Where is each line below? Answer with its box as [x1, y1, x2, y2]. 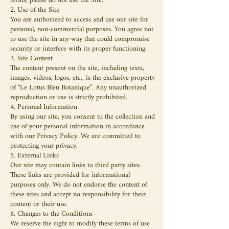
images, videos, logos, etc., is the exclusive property [10, 71, 155, 85]
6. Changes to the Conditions [10, 207, 93, 221]
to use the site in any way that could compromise [10, 32, 150, 47]
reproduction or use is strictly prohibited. [10, 90, 127, 105]
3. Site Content [10, 51, 53, 66]
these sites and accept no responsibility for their [10, 187, 146, 202]
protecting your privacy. [10, 139, 78, 153]
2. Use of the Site [10, 3, 59, 17]
